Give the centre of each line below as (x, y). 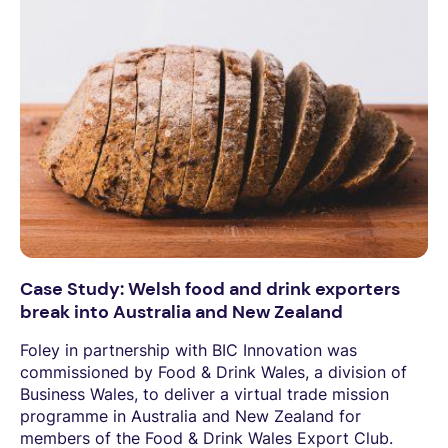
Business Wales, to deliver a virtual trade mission (204, 393)
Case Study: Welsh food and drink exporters (210, 288)
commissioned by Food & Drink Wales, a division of (213, 371)
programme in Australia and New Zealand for (190, 415)
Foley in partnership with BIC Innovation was (188, 349)
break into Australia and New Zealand (181, 311)
